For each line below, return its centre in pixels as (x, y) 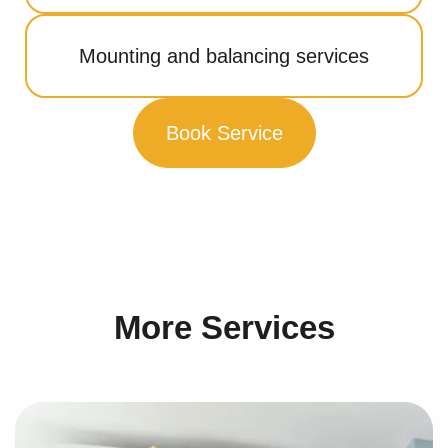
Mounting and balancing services (224, 55)
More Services (224, 327)
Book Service (224, 132)
